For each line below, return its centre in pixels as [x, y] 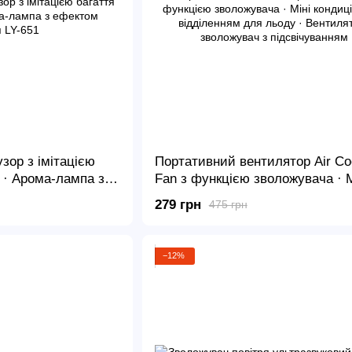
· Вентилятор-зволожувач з [238, 214]
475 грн [228, 205]
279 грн [178, 204]
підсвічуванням [202, 231]
